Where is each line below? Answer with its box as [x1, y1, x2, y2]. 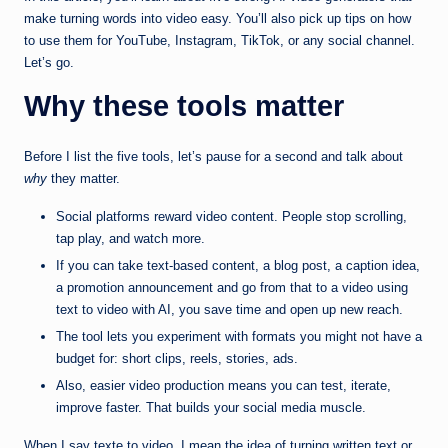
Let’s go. [24, 55, 74, 71]
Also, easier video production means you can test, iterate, [56, 378, 391, 394]
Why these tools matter [24, 90, 344, 123]
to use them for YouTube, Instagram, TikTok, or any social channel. [24, 33, 415, 49]
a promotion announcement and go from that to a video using [56, 280, 408, 296]
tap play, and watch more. [56, 231, 205, 247]
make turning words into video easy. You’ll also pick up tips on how [24, 11, 411, 27]
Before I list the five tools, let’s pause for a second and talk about [24, 149, 403, 165]
